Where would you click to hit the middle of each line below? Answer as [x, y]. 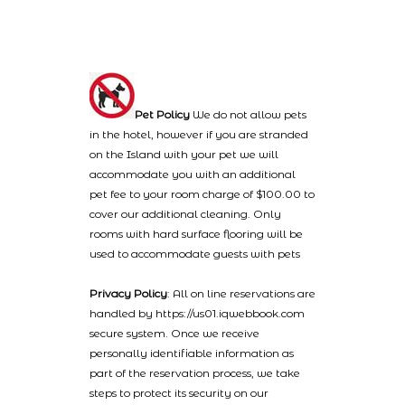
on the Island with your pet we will [184, 154]
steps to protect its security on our [179, 393]
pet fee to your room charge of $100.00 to [202, 194]
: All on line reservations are [241, 293]
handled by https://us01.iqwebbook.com [197, 313]
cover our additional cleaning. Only [185, 214]
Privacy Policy [128, 293]
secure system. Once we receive [174, 333]
